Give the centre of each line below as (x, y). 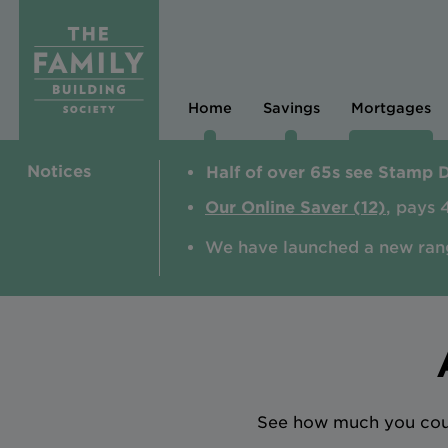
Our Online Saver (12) (295, 208)
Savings (291, 108)
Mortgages (390, 108)
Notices (59, 172)
